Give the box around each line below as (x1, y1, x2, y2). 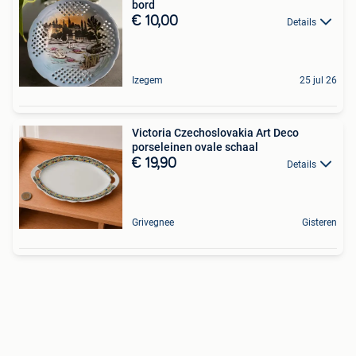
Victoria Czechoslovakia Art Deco (132, 126, 299, 139)
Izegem (132, 75, 163, 86)
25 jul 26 (300, 75, 337, 86)
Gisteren (302, 217, 337, 228)
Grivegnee (132, 217, 174, 228)
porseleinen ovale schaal (132, 141, 258, 153)
